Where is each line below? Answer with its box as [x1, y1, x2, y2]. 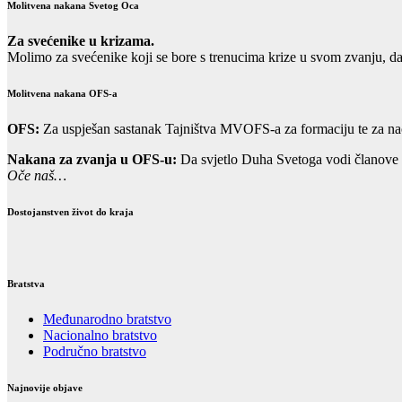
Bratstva [7, 277, 45, 289]
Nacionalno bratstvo [43, 327, 157, 343]
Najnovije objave [7, 381, 83, 393]
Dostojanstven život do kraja [7, 205, 134, 217]
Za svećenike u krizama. [7, 32, 154, 48]
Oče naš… [7, 167, 66, 183]
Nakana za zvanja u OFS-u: [7, 151, 177, 167]
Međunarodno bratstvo [43, 310, 171, 327]
